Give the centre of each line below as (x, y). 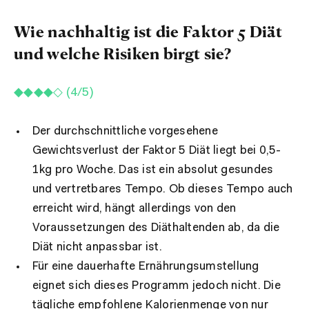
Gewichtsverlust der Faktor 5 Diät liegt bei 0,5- (157, 150)
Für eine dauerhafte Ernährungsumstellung (146, 266)
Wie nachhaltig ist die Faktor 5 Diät (148, 31)
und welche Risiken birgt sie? (123, 53)
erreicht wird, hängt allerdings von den (134, 208)
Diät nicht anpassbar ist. (97, 247)
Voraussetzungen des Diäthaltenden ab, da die (156, 228)
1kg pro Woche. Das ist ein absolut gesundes (153, 170)
